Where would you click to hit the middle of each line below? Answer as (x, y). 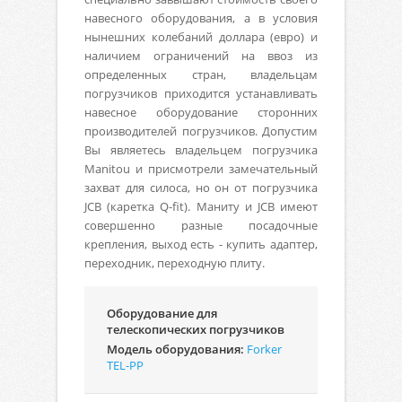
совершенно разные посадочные (201, 225)
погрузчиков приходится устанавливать (201, 93)
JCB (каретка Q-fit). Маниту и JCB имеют (201, 206)
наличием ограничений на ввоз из (201, 55)
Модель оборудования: (177, 349)
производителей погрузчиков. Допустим (201, 131)
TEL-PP (125, 365)
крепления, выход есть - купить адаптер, (201, 244)
